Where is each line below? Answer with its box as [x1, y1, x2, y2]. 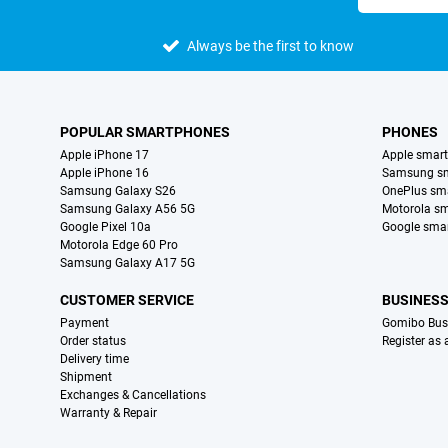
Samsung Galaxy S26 [60, 184, 176, 199]
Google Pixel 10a [60, 220, 151, 235]
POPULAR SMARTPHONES [60, 124, 230, 141]
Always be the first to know [187, 38, 355, 55]
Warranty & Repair [60, 406, 157, 421]
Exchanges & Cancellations [60, 388, 206, 403]
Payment [60, 316, 109, 331]
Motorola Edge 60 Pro [60, 238, 178, 253]
